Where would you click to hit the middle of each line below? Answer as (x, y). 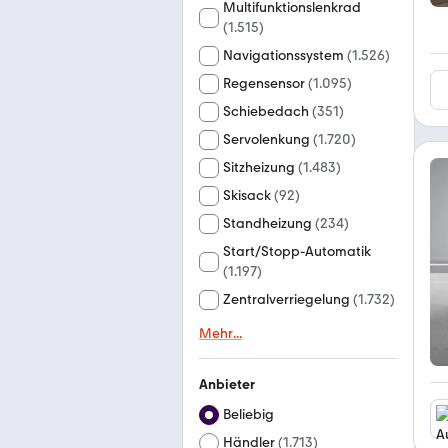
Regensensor (264, 83)
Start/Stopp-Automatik (297, 251)
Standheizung (267, 223)
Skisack (247, 195)
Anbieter (227, 384)
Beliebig (248, 414)
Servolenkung (266, 139)
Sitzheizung (259, 167)
